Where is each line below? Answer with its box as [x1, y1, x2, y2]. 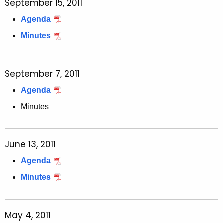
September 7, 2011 [5, 68, 80, 80]
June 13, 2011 [5, 138, 56, 151]
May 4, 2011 [5, 209, 51, 222]
